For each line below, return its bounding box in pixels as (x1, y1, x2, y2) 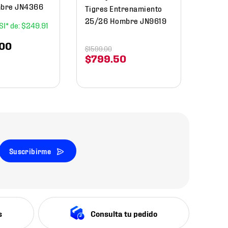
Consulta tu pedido (91, 208, 158, 218)
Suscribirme (9, 146, 51, 155)
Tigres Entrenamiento (84, 3, 162, 13)
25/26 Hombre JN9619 (84, 15, 167, 25)
